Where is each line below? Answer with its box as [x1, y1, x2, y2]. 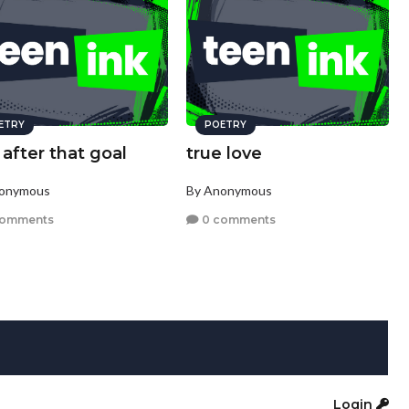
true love [185, 143, 262, 164]
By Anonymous [185, 183, 272, 199]
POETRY [204, 119, 246, 131]
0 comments [198, 212, 276, 226]
